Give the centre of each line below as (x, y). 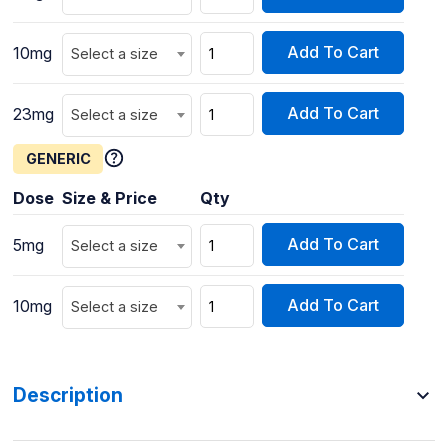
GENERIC (58, 158)
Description (67, 395)
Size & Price (109, 197)
